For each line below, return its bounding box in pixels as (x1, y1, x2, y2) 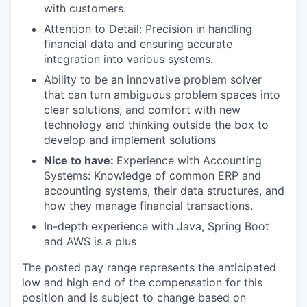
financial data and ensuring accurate (44, 36, 232, 51)
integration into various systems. (44, 51, 213, 66)
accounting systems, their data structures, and (44, 183, 284, 197)
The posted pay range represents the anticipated (22, 260, 276, 274)
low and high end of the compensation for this (22, 275, 262, 289)
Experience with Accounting (116, 153, 262, 167)
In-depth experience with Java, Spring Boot (44, 219, 269, 233)
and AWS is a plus (44, 234, 136, 248)
